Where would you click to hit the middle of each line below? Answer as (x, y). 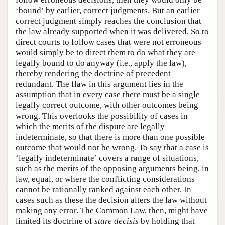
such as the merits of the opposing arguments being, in (112, 168)
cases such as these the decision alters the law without (111, 200)
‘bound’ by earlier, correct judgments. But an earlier (108, 10)
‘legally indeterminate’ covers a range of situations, (107, 158)
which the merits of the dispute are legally (90, 126)
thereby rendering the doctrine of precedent (93, 73)
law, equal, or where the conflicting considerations (105, 179)
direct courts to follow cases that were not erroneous (108, 42)
